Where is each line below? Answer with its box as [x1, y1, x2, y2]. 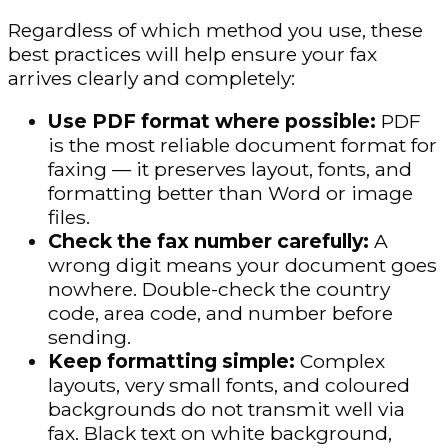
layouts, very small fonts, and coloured [48, 373, 410, 398]
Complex [300, 349, 385, 374]
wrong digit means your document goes [48, 253, 437, 278]
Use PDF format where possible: [48, 109, 381, 134]
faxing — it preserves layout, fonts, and [48, 157, 412, 182]
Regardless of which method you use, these [8, 18, 423, 43]
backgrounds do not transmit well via [48, 397, 405, 422]
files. [48, 205, 90, 230]
